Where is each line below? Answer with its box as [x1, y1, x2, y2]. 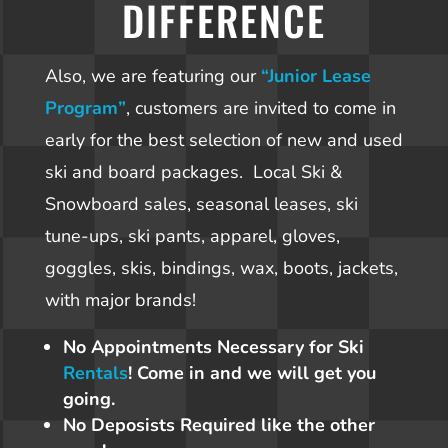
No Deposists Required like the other [62, 413, 375, 438]
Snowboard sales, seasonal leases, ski [44, 192, 358, 217]
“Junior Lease [260, 64, 371, 89]
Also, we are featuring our [44, 64, 261, 89]
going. [62, 387, 115, 412]
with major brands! [44, 288, 196, 313]
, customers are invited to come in [125, 96, 396, 121]
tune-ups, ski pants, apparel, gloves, [44, 224, 340, 249]
